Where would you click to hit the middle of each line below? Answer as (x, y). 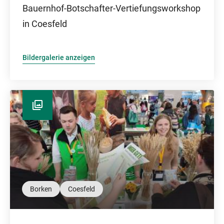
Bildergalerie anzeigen (59, 57)
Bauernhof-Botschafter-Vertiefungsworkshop (111, 8)
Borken (41, 189)
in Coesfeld (45, 24)
